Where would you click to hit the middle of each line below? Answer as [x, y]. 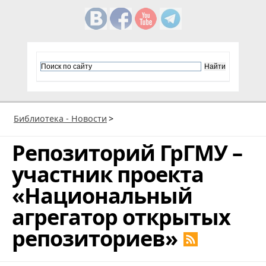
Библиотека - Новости [60, 118]
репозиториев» [95, 238]
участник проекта [108, 174]
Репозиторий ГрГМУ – [127, 153]
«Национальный [102, 195]
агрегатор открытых [121, 217]
